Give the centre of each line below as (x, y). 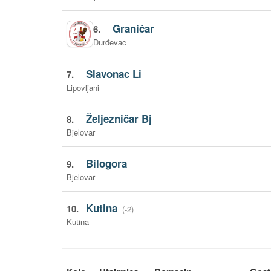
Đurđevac (110, 42)
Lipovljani (83, 87)
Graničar (134, 28)
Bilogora (107, 163)
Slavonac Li (114, 74)
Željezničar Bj (119, 119)
